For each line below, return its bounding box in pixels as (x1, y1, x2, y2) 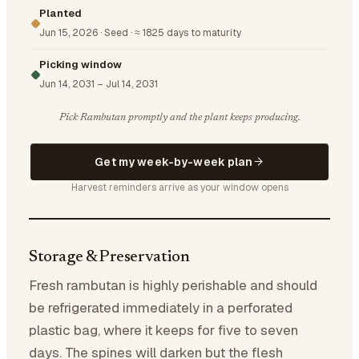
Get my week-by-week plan (95, 154, 252, 169)
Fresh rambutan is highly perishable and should (29, 276, 317, 294)
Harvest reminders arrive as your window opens (71, 180, 288, 194)
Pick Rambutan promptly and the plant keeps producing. (58, 111, 301, 123)
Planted (39, 6, 82, 20)
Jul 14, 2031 (106, 77, 158, 91)
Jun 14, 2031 (39, 77, 95, 91)
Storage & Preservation (29, 248, 190, 265)
